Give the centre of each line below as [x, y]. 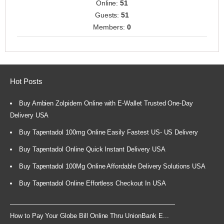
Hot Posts [26, 81]
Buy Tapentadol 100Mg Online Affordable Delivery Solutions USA [112, 166]
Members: [110, 27]
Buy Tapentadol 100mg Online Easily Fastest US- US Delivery [108, 132]
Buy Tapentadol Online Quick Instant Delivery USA [92, 149]
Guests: [108, 15]
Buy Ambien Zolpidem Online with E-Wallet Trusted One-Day [106, 103]
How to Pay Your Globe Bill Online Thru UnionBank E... [89, 216]
